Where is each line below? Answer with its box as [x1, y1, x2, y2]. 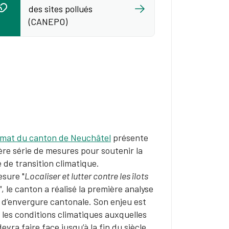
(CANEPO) [29, 16, 67, 27]
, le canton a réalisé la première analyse [2, 183, 153, 194]
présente [111, 132, 148, 143]
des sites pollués [29, 3, 93, 14]
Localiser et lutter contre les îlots [25, 170, 148, 181]
